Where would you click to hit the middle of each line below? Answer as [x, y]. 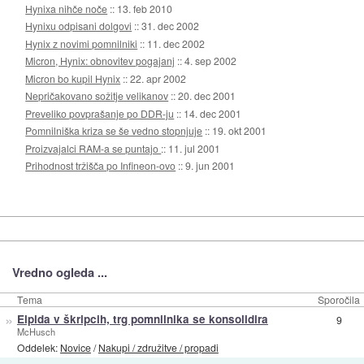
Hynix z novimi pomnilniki [82, 43]
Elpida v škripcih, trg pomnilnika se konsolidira [142, 319]
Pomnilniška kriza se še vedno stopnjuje [114, 131]
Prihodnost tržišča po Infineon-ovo [101, 166]
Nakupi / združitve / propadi [158, 347]
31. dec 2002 [171, 26]
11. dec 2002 [176, 43]
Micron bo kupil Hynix [73, 78]
